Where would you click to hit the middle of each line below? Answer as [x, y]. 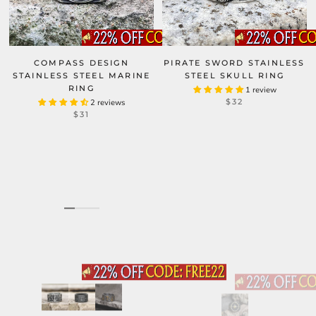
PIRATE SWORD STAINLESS [235, 63]
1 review [261, 90]
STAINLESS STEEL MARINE [81, 75]
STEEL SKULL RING [235, 75]
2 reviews [108, 103]
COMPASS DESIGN [81, 63]
